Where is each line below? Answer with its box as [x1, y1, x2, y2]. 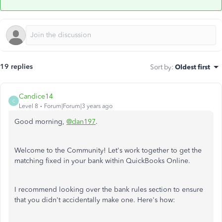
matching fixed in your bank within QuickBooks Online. [14, 157, 192, 165]
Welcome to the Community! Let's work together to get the [14, 146, 202, 155]
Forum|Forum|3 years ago [44, 103, 112, 110]
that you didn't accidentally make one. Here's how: [14, 196, 177, 204]
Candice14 [19, 92, 53, 101]
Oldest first [175, 63, 210, 71]
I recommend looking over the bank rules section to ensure [14, 185, 203, 194]
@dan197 [66, 117, 96, 126]
